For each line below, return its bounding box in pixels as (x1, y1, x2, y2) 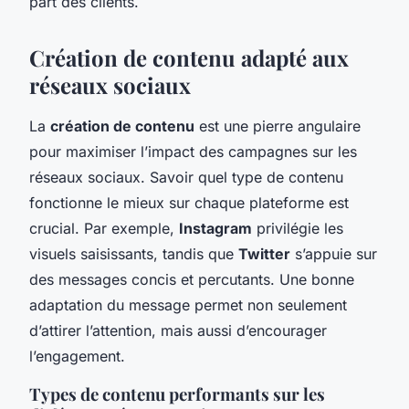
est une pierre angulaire (194, 116, 361, 135)
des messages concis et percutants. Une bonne (29, 269, 354, 288)
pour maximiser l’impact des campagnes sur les (29, 142, 357, 161)
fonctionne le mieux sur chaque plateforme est (29, 193, 349, 212)
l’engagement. (29, 346, 125, 365)
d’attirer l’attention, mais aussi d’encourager (29, 320, 327, 340)
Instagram (179, 218, 252, 237)
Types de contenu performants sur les (29, 382, 325, 405)
